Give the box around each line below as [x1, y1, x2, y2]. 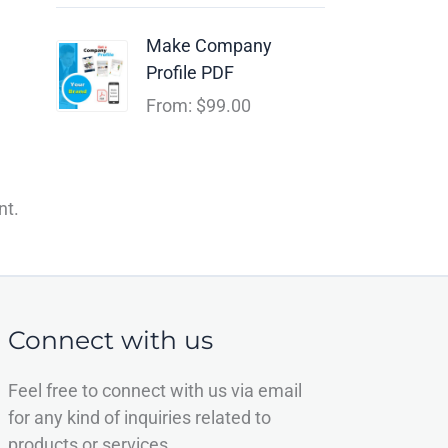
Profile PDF [146, 62, 234, 84]
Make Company [146, 35, 272, 57]
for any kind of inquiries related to [7, 406, 271, 428]
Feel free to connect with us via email [7, 379, 302, 401]
